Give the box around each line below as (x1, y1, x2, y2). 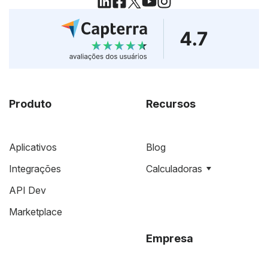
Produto (9, 97, 51, 110)
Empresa (146, 232, 193, 245)
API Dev (9, 184, 46, 196)
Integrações (9, 162, 61, 175)
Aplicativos (9, 141, 57, 153)
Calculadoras (146, 162, 202, 175)
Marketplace (9, 205, 62, 218)
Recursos (146, 97, 196, 110)
